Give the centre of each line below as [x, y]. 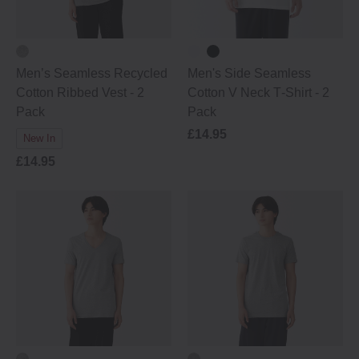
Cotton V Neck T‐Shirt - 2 [258, 93]
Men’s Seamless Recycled [92, 73]
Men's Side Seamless [249, 73]
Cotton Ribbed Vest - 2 [80, 93]
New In [39, 138]
